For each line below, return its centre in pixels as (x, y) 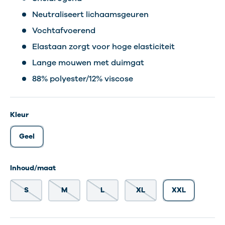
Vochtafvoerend (64, 31)
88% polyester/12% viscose (83, 79)
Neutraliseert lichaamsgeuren (90, 15)
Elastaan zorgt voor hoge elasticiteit (103, 47)
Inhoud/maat (33, 168)
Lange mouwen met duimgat (88, 63)
